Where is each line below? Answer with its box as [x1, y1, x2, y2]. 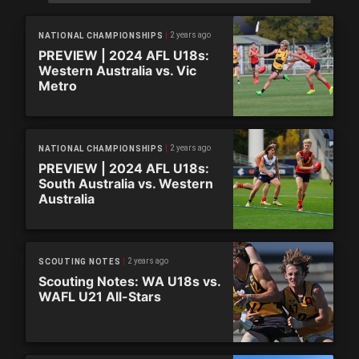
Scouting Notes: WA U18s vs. [38, 273, 221, 289]
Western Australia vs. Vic [38, 63, 196, 79]
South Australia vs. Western [38, 175, 213, 192]
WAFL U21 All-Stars [38, 288, 161, 305]
